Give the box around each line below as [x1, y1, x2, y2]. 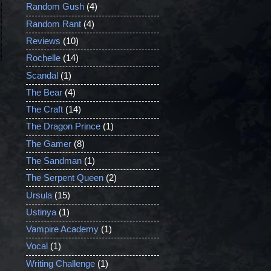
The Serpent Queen [25, 173, 103, 183]
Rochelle [25, 53, 60, 64]
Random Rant [25, 19, 81, 29]
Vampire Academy [25, 224, 99, 235]
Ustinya [25, 207, 56, 217]
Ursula [25, 190, 52, 200]
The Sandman [25, 156, 82, 166]
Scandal [25, 70, 58, 80]
